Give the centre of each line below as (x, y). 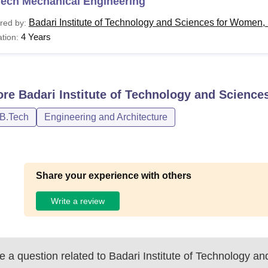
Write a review (78, 201)
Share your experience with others (114, 176)
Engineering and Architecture (106, 117)
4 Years (36, 37)
